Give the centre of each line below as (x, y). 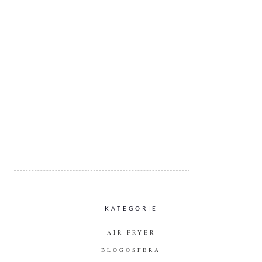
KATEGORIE (131, 208)
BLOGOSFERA (131, 250)
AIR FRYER (131, 232)
